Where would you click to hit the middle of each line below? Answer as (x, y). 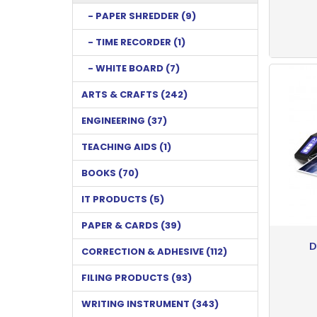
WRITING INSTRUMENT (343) (150, 304)
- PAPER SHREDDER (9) (139, 16)
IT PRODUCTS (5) (123, 199)
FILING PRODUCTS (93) (137, 277)
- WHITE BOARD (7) (131, 68)
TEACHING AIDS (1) (126, 146)
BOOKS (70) (110, 173)
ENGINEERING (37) (124, 120)
